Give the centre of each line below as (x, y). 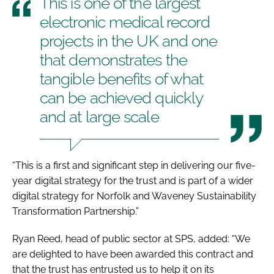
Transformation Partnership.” (76, 211)
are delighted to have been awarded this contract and (133, 254)
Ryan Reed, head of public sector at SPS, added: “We (131, 239)
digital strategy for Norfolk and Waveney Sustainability (134, 196)
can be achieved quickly (122, 98)
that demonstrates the (113, 60)
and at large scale (99, 117)
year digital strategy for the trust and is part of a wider (133, 180)
